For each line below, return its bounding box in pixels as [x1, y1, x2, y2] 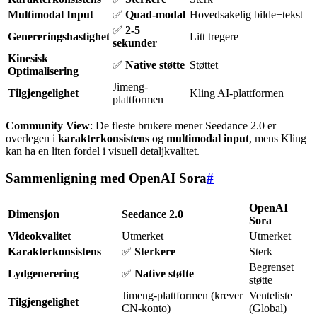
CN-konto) [122, 301, 171, 314]
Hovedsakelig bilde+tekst [190, 8, 303, 21]
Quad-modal [125, 8, 185, 21]
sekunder [113, 36, 157, 49]
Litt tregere [190, 30, 238, 42]
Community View [6, 119, 90, 132]
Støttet [190, 58, 218, 71]
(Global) [249, 301, 287, 314]
